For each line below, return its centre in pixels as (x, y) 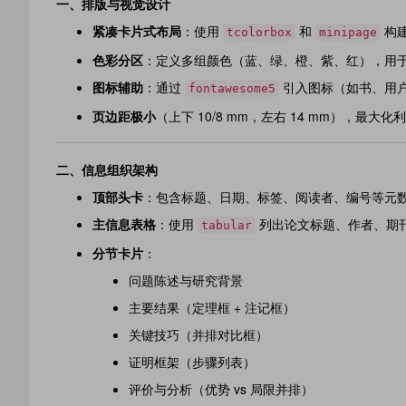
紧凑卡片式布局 (137, 31)
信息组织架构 (120, 169)
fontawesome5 (232, 88)
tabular (227, 225)
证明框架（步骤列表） (192, 362)
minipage (348, 32)
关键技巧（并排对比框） (198, 334)
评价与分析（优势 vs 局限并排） (221, 389)
